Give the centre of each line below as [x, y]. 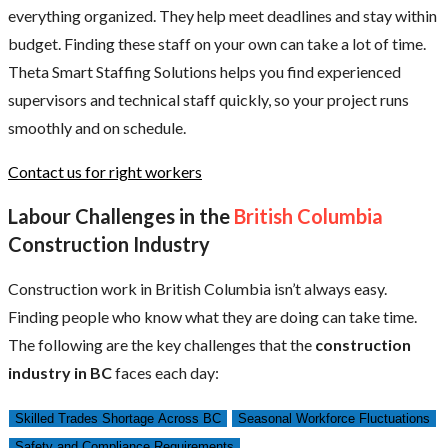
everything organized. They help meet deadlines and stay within [222, 15]
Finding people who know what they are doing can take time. [212, 316]
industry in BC [60, 372]
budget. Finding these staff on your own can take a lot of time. [217, 43]
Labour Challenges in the [119, 216]
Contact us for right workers [105, 171]
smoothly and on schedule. [97, 127]
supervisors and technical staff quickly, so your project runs [208, 99]
